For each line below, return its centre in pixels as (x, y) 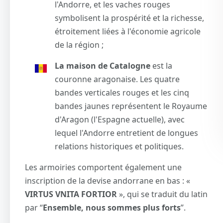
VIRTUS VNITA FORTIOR (71, 194)
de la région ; (79, 45)
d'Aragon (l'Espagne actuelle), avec (120, 119)
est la (161, 65)
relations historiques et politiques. (119, 146)
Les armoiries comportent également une (103, 167)
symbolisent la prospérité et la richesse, (129, 18)
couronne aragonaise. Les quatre (117, 79)
